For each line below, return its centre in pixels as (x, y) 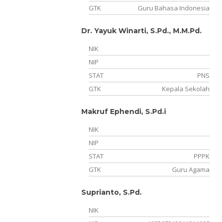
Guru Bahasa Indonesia (174, 8)
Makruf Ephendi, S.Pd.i (124, 111)
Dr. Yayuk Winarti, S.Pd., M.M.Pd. (142, 31)
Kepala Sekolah (186, 89)
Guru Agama (191, 169)
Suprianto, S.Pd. (112, 192)
